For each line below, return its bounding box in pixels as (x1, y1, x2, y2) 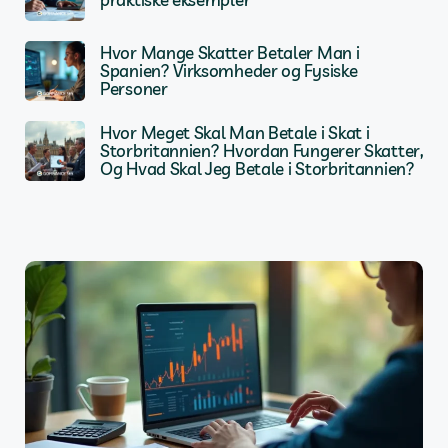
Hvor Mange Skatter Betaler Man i (100, 41, 360, 63)
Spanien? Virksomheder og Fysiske (100, 59, 358, 81)
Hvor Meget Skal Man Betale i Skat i (100, 121, 370, 143)
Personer (100, 77, 168, 99)
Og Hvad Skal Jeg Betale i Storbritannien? (100, 157, 415, 179)
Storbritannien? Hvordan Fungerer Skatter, (100, 139, 423, 161)
